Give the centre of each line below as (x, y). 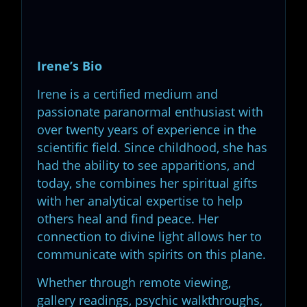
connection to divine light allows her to (149, 236)
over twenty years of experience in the (147, 129)
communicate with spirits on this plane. (151, 254)
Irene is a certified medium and (127, 94)
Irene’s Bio (70, 65)
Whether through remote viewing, (134, 282)
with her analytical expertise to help (140, 200)
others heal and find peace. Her (128, 218)
